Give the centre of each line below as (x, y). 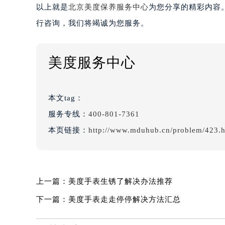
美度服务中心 (92, 63)
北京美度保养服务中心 (108, 7)
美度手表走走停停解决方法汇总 (125, 200)
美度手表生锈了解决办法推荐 (121, 182)
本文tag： (67, 98)
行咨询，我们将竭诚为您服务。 (92, 23)
